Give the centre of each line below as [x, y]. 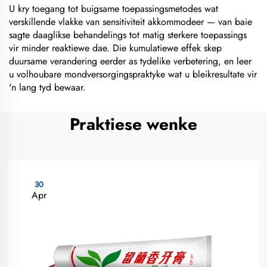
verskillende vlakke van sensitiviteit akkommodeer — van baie [131, 22]
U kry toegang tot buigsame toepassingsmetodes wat [114, 9]
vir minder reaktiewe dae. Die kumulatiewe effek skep [115, 48]
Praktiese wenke [133, 124]
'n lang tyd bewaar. [47, 87]
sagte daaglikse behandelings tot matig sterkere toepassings [128, 35]
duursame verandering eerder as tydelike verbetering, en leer [130, 61]
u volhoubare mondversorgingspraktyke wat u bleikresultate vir [133, 74]
